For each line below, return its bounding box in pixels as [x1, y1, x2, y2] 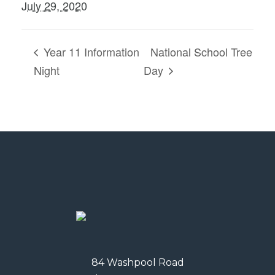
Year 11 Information [41, 43, 139, 60]
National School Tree [150, 43, 252, 60]
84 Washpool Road [91, 256, 184, 268]
